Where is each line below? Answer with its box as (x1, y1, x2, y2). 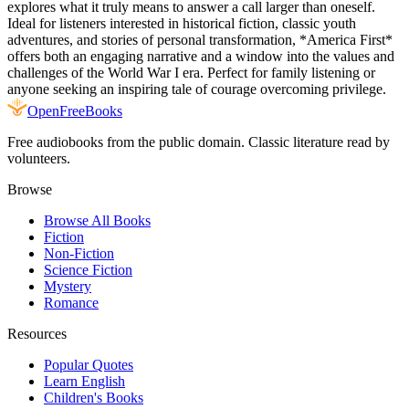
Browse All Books (44, 212, 151, 228)
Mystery (44, 278, 91, 294)
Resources (7, 325, 67, 341)
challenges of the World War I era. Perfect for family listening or (7, 64, 375, 80)
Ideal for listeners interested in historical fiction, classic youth (7, 15, 356, 31)
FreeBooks (59, 102, 122, 119)
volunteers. (7, 150, 70, 166)
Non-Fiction (44, 245, 114, 261)
